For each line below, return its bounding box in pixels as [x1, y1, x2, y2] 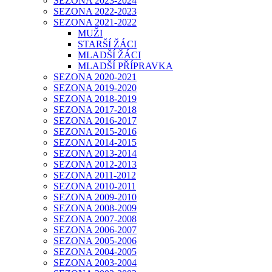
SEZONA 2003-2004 [53, 257, 137, 268]
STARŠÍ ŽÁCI [78, 38, 137, 49]
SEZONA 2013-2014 [53, 148, 137, 158]
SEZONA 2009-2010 [53, 191, 137, 202]
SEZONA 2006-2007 [53, 224, 137, 235]
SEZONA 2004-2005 [53, 246, 137, 257]
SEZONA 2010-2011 [53, 180, 136, 191]
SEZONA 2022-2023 [53, 5, 137, 16]
